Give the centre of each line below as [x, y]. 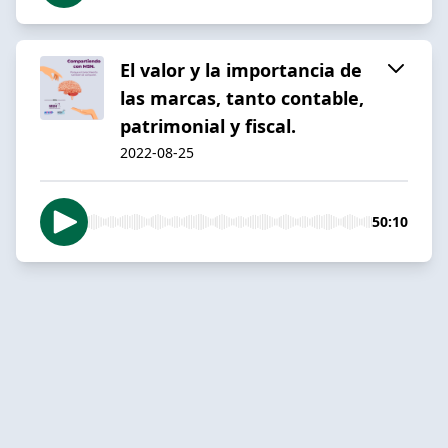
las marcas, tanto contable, [242, 97]
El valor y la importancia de [241, 69]
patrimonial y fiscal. [208, 125]
